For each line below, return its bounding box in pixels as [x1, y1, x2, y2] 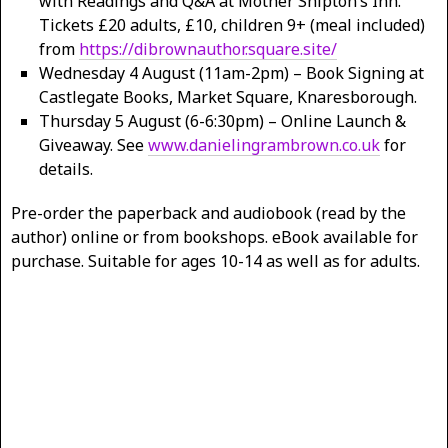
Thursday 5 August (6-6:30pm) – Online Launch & [39, 109, 406, 132]
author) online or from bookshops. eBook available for [11, 225, 418, 248]
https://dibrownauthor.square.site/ [79, 37, 337, 60]
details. [39, 157, 93, 180]
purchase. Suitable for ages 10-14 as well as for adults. [11, 249, 420, 272]
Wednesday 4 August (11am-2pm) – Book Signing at [39, 61, 424, 84]
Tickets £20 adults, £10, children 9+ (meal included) [39, 13, 425, 36]
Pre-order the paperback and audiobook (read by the [11, 201, 406, 224]
